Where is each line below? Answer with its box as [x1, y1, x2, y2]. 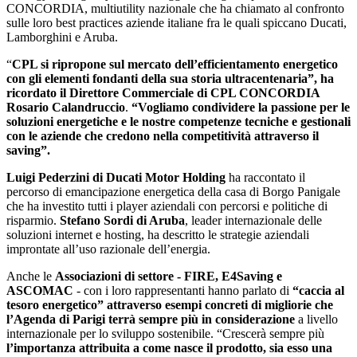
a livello [295, 312, 338, 327]
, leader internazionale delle [185, 214, 322, 228]
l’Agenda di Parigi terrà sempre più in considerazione [6, 312, 295, 327]
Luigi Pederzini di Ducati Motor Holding [6, 171, 226, 185]
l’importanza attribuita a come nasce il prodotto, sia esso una [6, 341, 332, 355]
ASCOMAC [6, 284, 73, 298]
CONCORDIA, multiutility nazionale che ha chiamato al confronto [6, 2, 344, 16]
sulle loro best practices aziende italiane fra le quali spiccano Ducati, [6, 16, 347, 30]
